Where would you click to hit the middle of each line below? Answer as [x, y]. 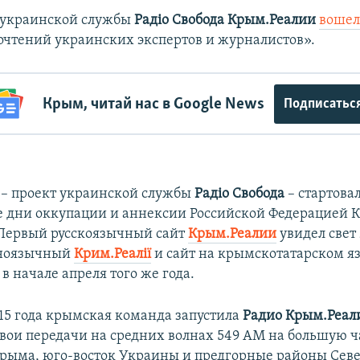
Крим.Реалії [113, 255]
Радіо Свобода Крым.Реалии [225, 21]
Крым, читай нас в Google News [153, 104]
